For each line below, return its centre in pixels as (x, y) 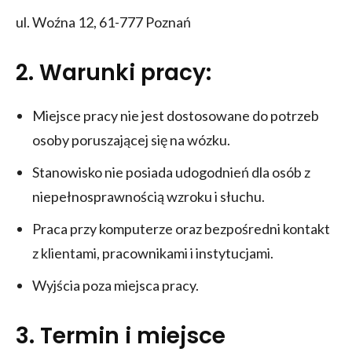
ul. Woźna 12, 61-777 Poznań (103, 22)
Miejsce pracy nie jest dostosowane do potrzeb (176, 115)
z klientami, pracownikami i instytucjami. (153, 253)
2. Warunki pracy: (114, 72)
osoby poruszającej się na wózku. (131, 139)
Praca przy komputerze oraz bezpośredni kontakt (181, 228)
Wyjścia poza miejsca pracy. (115, 285)
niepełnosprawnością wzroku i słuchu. (148, 196)
